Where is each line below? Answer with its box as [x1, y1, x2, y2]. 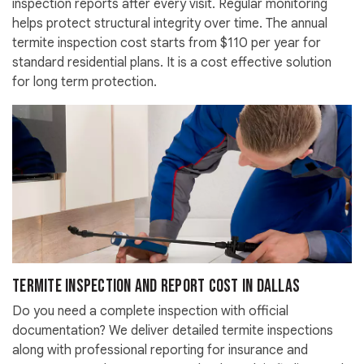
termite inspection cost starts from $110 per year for [12, 35, 321, 52]
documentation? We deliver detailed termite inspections [12, 323, 333, 340]
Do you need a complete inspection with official [12, 303, 288, 320]
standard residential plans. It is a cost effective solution [12, 54, 331, 71]
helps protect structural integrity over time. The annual [12, 15, 327, 32]
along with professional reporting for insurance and [12, 342, 308, 359]
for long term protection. [12, 74, 157, 91]
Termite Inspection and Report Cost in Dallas [12, 275, 300, 298]
